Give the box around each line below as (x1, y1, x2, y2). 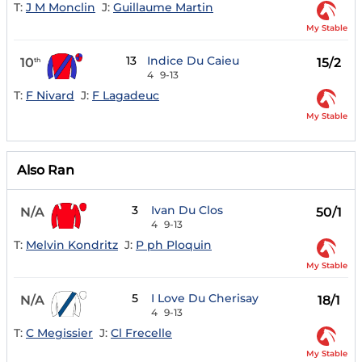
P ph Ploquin (136, 237, 212, 252)
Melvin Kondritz (26, 237, 118, 252)
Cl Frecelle (111, 325, 172, 340)
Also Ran (17, 162, 74, 179)
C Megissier (26, 325, 93, 340)
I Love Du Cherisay (151, 291, 259, 306)
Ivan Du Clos (151, 203, 224, 218)
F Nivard (26, 87, 74, 103)
